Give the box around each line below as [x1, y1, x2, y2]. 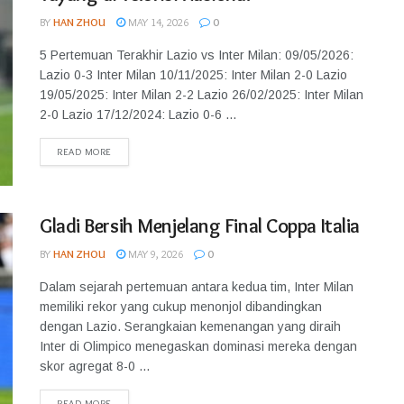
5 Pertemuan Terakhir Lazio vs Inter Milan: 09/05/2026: [40, 48, 353, 62]
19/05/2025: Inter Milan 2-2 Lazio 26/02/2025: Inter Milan [40, 87, 363, 102]
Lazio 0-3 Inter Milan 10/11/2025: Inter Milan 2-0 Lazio [40, 68, 347, 82]
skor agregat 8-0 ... [40, 359, 150, 374]
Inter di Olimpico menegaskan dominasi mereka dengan [40, 339, 357, 354]
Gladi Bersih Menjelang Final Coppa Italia [40, 214, 360, 239]
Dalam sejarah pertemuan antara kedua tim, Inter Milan [40, 280, 353, 295]
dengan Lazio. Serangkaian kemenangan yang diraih [40, 319, 341, 335]
